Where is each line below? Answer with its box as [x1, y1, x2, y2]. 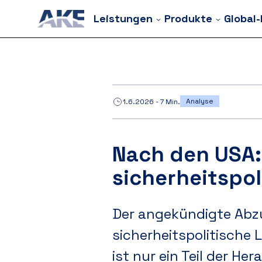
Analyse [186, 96, 213, 106]
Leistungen [94, 12, 153, 25]
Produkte [164, 12, 212, 25]
